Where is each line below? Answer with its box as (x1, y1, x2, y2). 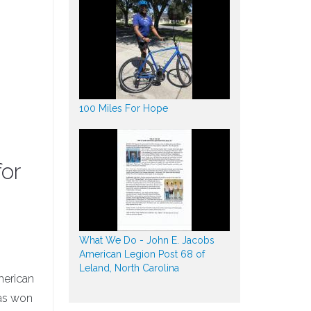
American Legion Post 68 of (78, 249, 205, 260)
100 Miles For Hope (78, 103, 168, 115)
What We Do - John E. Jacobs (78, 235, 215, 246)
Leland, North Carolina (78, 262, 179, 274)
